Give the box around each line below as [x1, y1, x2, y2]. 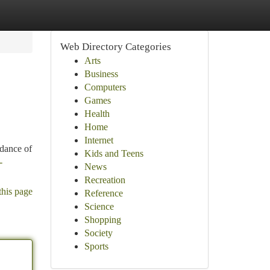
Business [84, 69, 118, 79]
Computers [84, 82, 126, 92]
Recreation [84, 175, 125, 185]
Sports [84, 241, 108, 251]
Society [84, 228, 113, 238]
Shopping [84, 215, 121, 225]
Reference [84, 188, 123, 198]
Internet [84, 135, 113, 145]
